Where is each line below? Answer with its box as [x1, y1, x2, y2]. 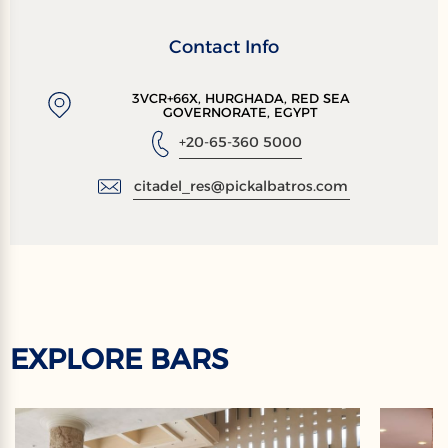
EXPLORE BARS [10, 342, 228, 377]
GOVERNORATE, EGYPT [163, 104, 319, 121]
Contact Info [169, 36, 279, 59]
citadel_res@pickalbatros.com [134, 177, 349, 196]
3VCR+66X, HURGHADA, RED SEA [131, 90, 350, 107]
